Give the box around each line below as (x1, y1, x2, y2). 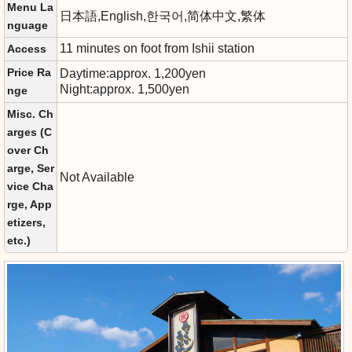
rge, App (7, 198, 52, 211)
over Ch (7, 144, 49, 156)
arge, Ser (7, 162, 54, 174)
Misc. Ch (7, 108, 53, 120)
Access (7, 42, 46, 55)
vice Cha (7, 180, 53, 192)
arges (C (7, 126, 52, 138)
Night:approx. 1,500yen (60, 82, 189, 96)
